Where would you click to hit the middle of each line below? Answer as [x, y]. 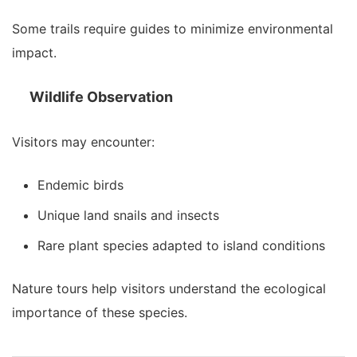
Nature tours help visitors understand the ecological [169, 288]
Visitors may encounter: [83, 141]
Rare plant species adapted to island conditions [181, 245]
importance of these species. [100, 312]
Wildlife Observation [101, 96]
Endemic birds [80, 184]
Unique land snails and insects [128, 215]
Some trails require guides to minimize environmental [173, 28]
